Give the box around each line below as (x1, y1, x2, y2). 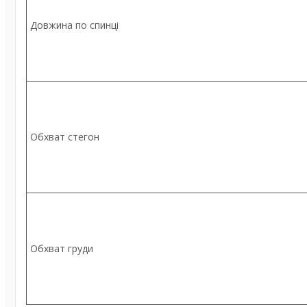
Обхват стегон (30, 130, 99, 143)
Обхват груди (30, 242, 93, 255)
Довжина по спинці (30, 19, 119, 32)
